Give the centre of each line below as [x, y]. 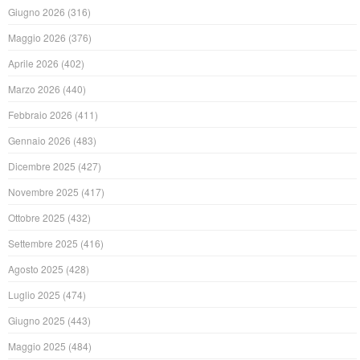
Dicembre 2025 [42, 166]
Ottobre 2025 [37, 218]
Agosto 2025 [36, 269]
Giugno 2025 [37, 321]
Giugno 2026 [37, 12]
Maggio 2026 [37, 38]
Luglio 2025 [35, 295]
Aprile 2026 [34, 63]
